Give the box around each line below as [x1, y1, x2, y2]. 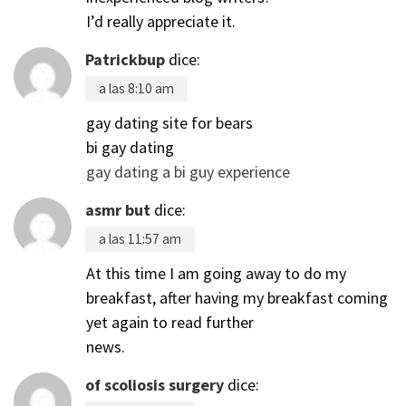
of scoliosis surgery [85, 373, 224, 395]
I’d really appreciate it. [86, 10, 236, 32]
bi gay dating [86, 136, 174, 158]
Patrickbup [85, 48, 165, 70]
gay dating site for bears [86, 111, 253, 133]
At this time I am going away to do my [86, 262, 346, 284]
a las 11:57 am [99, 229, 181, 247]
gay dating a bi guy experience [86, 160, 290, 182]
